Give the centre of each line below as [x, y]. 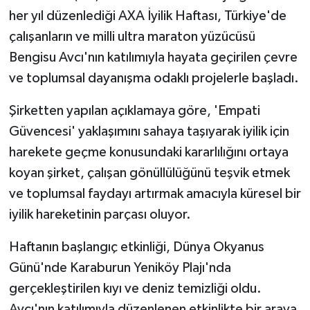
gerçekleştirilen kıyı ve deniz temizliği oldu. [135, 289]
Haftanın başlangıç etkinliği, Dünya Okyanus [136, 247]
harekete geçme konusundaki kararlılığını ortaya [148, 153]
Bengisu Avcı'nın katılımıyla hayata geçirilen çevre [153, 58]
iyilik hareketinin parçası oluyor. [100, 215]
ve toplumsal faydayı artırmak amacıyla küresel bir [155, 194]
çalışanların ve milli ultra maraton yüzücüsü [132, 37]
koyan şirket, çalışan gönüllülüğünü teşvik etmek [149, 173]
